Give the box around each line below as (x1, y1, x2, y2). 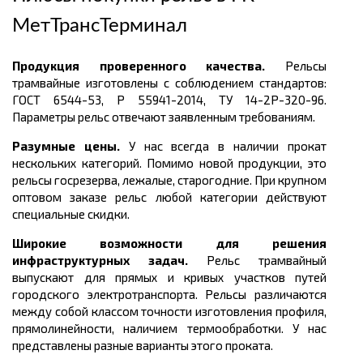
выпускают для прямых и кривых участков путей (12, 270, 327, 285)
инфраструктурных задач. (12, 253, 207, 268)
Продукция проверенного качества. (12, 58, 285, 74)
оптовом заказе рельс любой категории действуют (12, 190, 327, 205)
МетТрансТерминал (12, 16, 187, 36)
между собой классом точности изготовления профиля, (12, 304, 327, 319)
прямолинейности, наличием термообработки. (12, 321, 293, 336)
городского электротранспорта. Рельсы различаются (12, 287, 327, 302)
